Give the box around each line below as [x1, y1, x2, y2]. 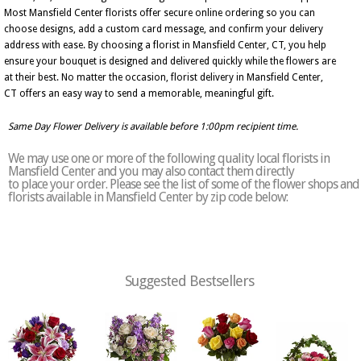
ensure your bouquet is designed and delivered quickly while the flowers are [4, 56, 336, 67]
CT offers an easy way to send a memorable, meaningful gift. [4, 88, 274, 99]
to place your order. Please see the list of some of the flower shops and [8, 176, 359, 192]
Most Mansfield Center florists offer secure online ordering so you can [4, 7, 315, 19]
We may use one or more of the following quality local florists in [8, 151, 330, 166]
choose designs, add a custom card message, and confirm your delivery [4, 23, 323, 35]
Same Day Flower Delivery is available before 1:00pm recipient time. [8, 121, 298, 132]
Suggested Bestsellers [125, 272, 254, 289]
